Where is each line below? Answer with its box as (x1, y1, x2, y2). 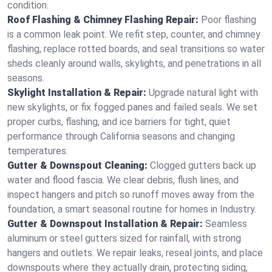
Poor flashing (201, 14, 256, 25)
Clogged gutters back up (150, 160, 256, 171)
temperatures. (7, 145, 68, 157)
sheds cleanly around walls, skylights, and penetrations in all (7, 58, 261, 69)
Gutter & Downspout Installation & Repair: (7, 218, 203, 229)
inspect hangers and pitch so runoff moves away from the (7, 189, 254, 200)
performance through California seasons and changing (7, 131, 235, 142)
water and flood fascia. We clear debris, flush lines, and (7, 174, 239, 186)
